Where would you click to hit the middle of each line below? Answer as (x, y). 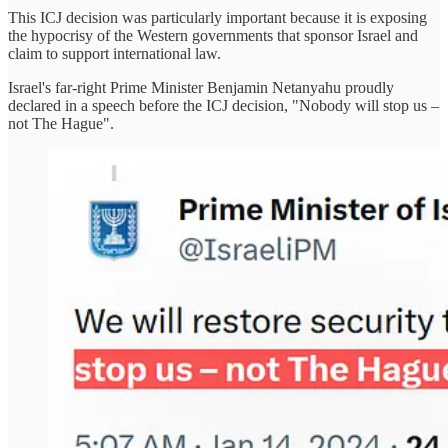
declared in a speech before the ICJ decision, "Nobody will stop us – (223, 105)
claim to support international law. (114, 53)
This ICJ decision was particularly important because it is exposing (217, 17)
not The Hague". (61, 123)
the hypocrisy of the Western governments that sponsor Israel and (213, 35)
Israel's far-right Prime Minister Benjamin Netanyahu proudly (201, 87)
